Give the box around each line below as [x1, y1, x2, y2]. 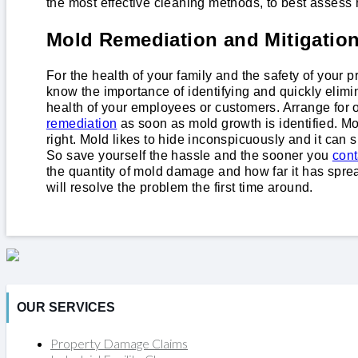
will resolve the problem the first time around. [46, 180, 313, 194]
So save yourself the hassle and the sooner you [46, 148, 332, 162]
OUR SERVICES [17, 300, 115, 314]
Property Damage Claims [50, 335, 188, 351]
